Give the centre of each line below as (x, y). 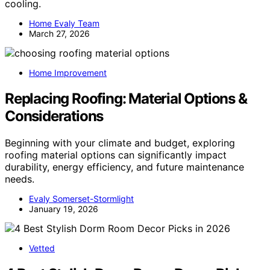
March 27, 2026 (59, 34)
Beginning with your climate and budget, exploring (120, 143)
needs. (20, 179)
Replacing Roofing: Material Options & (126, 99)
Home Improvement (68, 73)
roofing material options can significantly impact (116, 155)
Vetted (42, 248)
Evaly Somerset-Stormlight (81, 198)
